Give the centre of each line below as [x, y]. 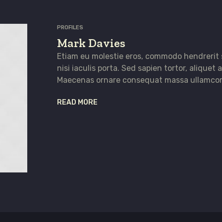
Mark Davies [91, 43]
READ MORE [77, 102]
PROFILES [70, 27]
